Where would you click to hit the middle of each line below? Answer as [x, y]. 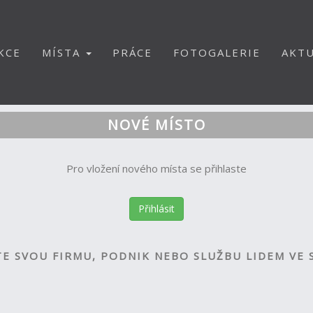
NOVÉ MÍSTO [156, 125]
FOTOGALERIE [217, 52]
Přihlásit [156, 209]
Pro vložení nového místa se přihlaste [156, 168]
